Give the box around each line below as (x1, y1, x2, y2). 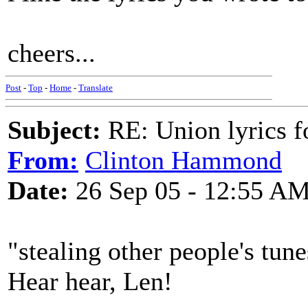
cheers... (8, 38, 96, 67)
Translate (78, 82, 113, 93)
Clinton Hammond (85, 146, 282, 175)
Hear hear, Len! (8, 267, 173, 296)
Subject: (8, 115, 101, 144)
